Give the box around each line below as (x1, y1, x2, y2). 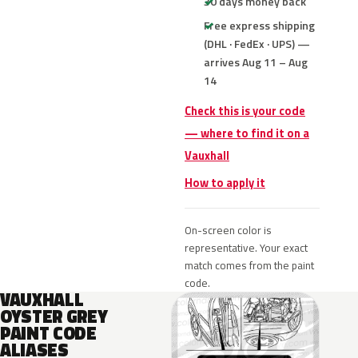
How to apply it (185, 174, 265, 192)
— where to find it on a (185, 125, 309, 142)
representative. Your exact (185, 240, 308, 256)
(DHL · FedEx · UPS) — (204, 35, 310, 52)
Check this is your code (185, 102, 305, 120)
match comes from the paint (185, 257, 314, 273)
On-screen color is (185, 222, 272, 238)
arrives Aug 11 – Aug (204, 54, 308, 70)
